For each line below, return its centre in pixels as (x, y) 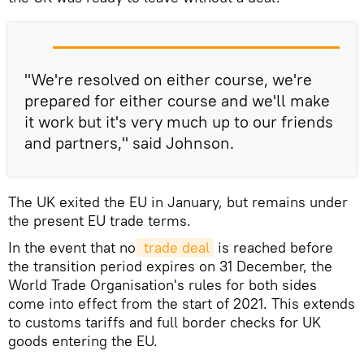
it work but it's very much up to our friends (179, 122)
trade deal (175, 248)
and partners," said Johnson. (129, 143)
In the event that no (72, 248)
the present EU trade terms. (100, 221)
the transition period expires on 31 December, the (170, 266)
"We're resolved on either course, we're (168, 80)
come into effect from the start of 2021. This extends (182, 304)
